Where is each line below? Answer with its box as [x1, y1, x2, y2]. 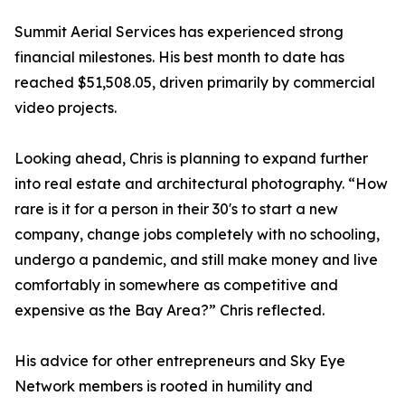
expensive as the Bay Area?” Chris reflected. [14, 301, 325, 320]
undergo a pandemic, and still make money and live [14, 250, 378, 269]
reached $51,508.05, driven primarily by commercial [14, 73, 375, 92]
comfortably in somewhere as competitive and [14, 276, 338, 295]
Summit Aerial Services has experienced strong [14, 23, 344, 42]
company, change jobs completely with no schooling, [14, 225, 380, 244]
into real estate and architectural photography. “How [14, 174, 388, 193]
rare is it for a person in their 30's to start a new [14, 200, 338, 219]
